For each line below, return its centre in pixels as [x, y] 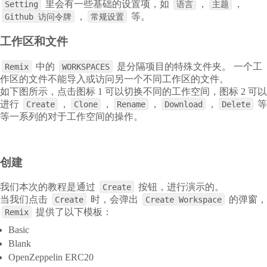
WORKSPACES [86, 67]
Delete [236, 105]
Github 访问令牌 [38, 16]
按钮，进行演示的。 [181, 187]
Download [184, 105]
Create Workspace [184, 200]
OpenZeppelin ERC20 [51, 257]
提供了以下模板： [74, 212]
